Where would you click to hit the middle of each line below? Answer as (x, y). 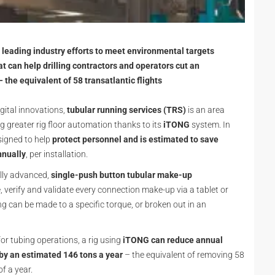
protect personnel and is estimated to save (135, 139)
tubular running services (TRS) (126, 110)
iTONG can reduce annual (173, 240)
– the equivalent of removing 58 (184, 255)
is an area (205, 110)
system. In (211, 125)
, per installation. (58, 154)
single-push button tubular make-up (122, 175)
